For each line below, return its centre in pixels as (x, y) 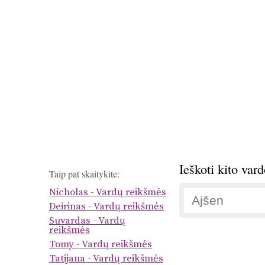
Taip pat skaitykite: (84, 174)
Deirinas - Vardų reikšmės (106, 207)
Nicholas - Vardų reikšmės (108, 193)
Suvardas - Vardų (87, 221)
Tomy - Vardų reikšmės (101, 245)
